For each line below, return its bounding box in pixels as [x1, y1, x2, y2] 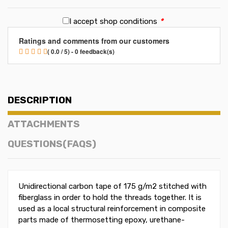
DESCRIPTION [8, 95, 72, 106]
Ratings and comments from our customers [18, 36, 169, 46]
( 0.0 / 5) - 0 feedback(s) [47, 47, 115, 56]
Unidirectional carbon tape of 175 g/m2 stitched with [18, 182, 207, 191]
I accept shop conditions [69, 17, 157, 26]
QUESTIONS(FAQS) [8, 138, 96, 150]
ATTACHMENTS [8, 119, 80, 130]
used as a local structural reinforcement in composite [18, 204, 206, 214]
